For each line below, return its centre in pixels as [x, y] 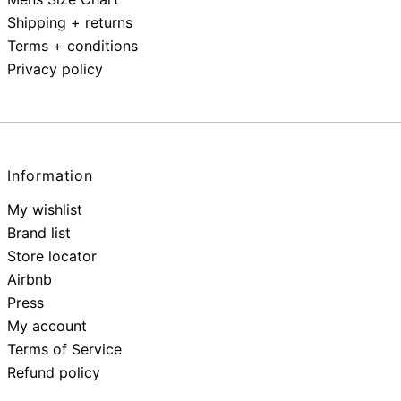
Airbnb [30, 279]
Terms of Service [64, 349]
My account [47, 325]
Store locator [52, 256]
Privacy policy [55, 68]
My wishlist [45, 209]
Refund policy [54, 372]
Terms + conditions [73, 45]
